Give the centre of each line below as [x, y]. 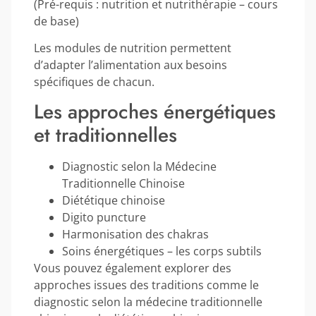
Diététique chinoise [114, 201]
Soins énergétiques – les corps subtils [162, 251]
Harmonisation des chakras [135, 235]
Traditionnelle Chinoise [123, 184]
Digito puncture [104, 218]
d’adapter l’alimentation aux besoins [130, 65]
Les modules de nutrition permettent [133, 48]
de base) [56, 21]
